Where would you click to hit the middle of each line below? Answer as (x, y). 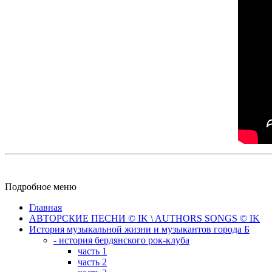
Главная (46, 207)
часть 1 (92, 251)
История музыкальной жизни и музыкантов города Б (139, 229)
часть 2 (92, 262)
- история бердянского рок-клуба (121, 240)
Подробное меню (41, 186)
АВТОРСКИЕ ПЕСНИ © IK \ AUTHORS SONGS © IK (144, 218)
